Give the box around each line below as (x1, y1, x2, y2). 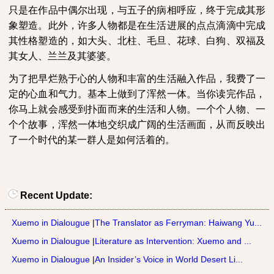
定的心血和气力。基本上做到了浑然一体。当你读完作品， (9, 89, 265, 99)
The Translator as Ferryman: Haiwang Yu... (95, 218, 262, 228)
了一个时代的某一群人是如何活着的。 (9, 135, 175, 145)
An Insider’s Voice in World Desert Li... (95, 254, 243, 264)
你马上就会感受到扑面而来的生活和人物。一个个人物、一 (9, 104, 265, 114)
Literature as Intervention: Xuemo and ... (95, 236, 251, 246)
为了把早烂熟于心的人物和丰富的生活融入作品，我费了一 (9, 73, 265, 84)
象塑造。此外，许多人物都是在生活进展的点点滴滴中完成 (9, 20, 265, 31)
